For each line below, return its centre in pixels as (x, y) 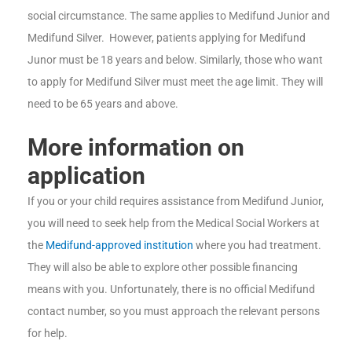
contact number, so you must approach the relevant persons (174, 312)
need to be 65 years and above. (103, 104)
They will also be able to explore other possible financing (163, 268)
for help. (48, 334)
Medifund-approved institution (119, 246)
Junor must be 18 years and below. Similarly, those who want (175, 60)
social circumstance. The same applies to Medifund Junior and (179, 16)
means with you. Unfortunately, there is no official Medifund (171, 290)
